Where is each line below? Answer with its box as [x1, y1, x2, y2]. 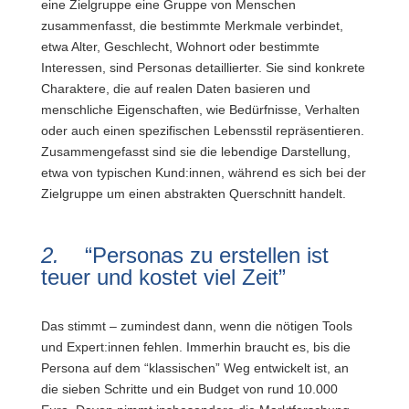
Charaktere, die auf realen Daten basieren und [40, 81, 310, 96]
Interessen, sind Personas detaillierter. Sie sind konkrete [40, 60, 365, 75]
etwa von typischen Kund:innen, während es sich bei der [40, 165, 366, 180]
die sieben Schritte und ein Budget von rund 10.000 [40, 382, 338, 396]
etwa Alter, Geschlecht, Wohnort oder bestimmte [40, 39, 320, 54]
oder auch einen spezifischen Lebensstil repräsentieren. [40, 123, 364, 138]
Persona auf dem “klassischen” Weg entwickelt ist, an [40, 361, 349, 375]
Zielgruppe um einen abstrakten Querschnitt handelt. [40, 186, 346, 201]
